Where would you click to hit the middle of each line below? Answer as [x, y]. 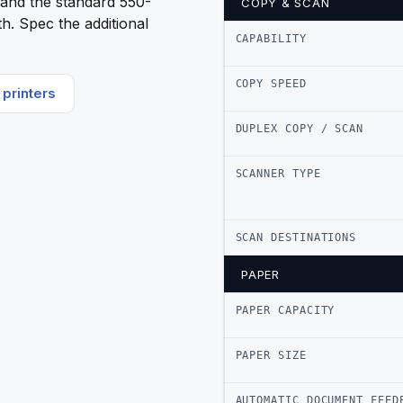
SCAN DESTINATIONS [296, 237]
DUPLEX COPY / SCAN [300, 128]
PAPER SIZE [271, 355]
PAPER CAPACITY [285, 310]
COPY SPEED [271, 83]
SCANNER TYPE [278, 173]
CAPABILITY [271, 38]
